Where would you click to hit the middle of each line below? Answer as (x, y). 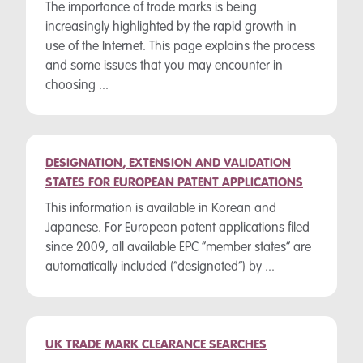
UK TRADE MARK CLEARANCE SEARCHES (156, 345)
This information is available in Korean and (161, 209)
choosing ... (77, 86)
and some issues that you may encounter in (164, 66)
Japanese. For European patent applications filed (177, 228)
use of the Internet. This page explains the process (180, 47)
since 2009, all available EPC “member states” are (178, 248)
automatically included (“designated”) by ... (160, 267)
